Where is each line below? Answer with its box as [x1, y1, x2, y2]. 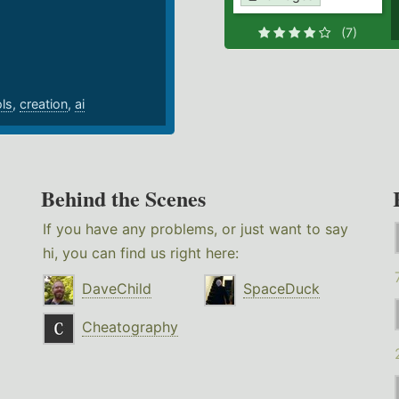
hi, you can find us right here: [43, 244, 240, 263]
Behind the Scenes [41, 183, 207, 215]
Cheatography [82, 318, 179, 337]
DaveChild [82, 280, 152, 298]
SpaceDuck [243, 280, 321, 298]
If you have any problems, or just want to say [43, 220, 349, 239]
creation [19, 96, 68, 112]
